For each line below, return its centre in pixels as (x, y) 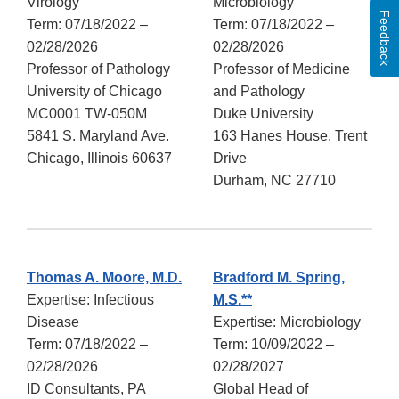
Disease (55, 322)
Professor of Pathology (98, 69)
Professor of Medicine (281, 69)
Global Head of (261, 389)
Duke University (263, 114)
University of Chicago (94, 92)
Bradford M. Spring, (279, 278)
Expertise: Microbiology (287, 322)
